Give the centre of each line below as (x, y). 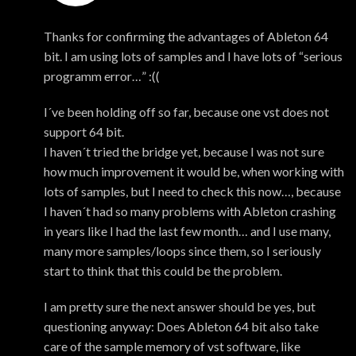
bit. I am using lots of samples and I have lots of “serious (193, 56)
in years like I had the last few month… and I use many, (187, 231)
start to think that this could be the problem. (163, 271)
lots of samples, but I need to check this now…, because (192, 192)
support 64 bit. (84, 132)
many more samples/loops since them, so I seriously (182, 251)
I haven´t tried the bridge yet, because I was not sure (184, 152)
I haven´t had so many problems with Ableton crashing (190, 211)
